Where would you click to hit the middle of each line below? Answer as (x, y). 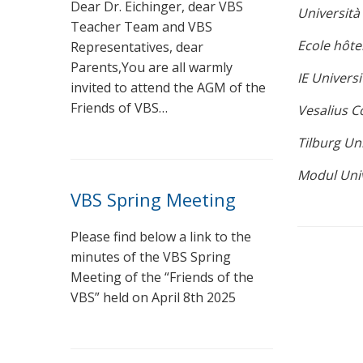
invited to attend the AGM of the (168, 87)
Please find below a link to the (161, 236)
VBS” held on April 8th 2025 (153, 297)
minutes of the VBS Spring (151, 256)
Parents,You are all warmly (152, 67)
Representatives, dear (137, 47)
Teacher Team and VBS (141, 26)
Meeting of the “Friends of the (162, 277)
